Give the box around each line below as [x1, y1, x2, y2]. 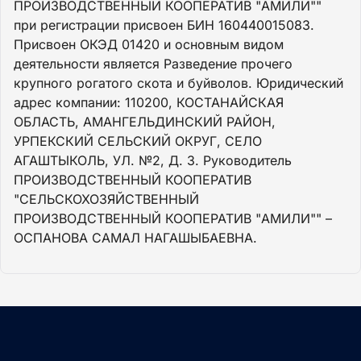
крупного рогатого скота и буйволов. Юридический [14, 75, 343, 91]
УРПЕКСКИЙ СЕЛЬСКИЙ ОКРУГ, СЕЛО [14, 133, 262, 149]
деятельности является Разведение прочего [14, 56, 293, 72]
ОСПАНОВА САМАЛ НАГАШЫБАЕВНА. [14, 230, 257, 246]
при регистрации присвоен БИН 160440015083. [14, 17, 314, 33]
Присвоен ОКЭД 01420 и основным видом [14, 36, 284, 52]
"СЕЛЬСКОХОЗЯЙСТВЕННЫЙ [14, 191, 199, 207]
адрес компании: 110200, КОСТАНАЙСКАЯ [14, 94, 284, 110]
